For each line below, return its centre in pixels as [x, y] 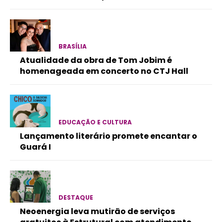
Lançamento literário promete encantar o [109, 136]
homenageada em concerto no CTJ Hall [104, 71]
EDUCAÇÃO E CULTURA [95, 122]
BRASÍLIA [72, 47]
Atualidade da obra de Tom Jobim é [96, 60]
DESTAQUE [76, 197]
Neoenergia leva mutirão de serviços [97, 211]
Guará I [35, 147]
